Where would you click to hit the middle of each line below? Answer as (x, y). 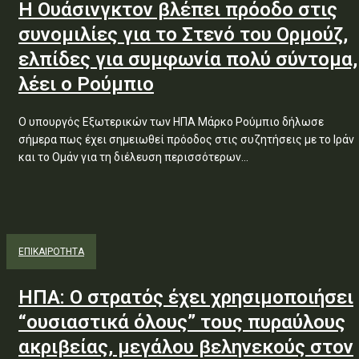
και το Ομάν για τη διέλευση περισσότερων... (133, 157)
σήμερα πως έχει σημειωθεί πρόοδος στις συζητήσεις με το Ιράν (186, 139)
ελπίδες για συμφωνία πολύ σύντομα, (188, 59)
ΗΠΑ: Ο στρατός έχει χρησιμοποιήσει (186, 297)
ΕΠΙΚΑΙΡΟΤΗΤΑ (51, 252)
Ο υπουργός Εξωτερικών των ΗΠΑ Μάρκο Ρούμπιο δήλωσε (171, 122)
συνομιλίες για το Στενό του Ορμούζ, (183, 34)
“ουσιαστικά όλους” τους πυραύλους (182, 322)
